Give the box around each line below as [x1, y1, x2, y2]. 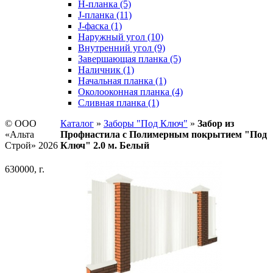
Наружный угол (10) [78, 32, 163, 43]
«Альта [5, 129, 34, 140]
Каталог [60, 118, 94, 129]
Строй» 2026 [5, 140, 58, 151]
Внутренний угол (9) [78, 43, 165, 54]
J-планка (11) [78, 10, 132, 21]
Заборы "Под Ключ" [103, 118, 188, 129]
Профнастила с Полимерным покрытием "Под [60, 129, 267, 140]
